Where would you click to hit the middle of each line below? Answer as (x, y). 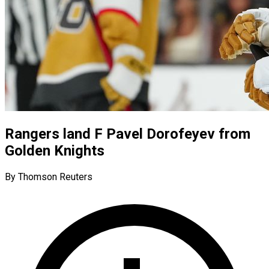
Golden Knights (55, 150)
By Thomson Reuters (49, 177)
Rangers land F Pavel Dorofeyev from (128, 134)
